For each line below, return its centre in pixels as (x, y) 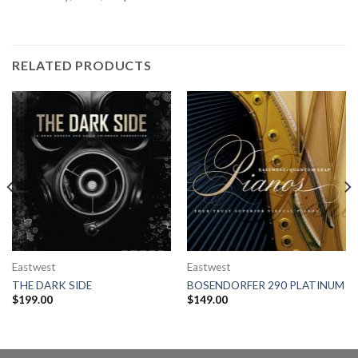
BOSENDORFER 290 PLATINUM (265, 285)
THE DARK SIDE (52, 285)
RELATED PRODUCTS (82, 66)
